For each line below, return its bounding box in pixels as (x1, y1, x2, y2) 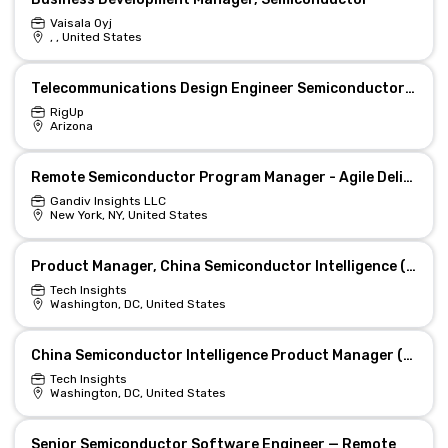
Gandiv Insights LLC (49, 194, 166, 208)
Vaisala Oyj (49, 16, 112, 30)
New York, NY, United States (49, 208, 208, 222)
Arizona (49, 119, 93, 133)
